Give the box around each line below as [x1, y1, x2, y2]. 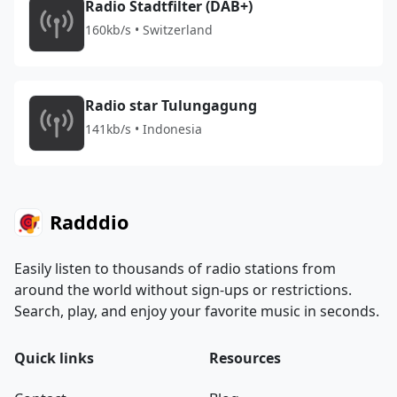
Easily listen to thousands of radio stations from [14, 259, 336, 278]
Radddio [50, 209, 128, 235]
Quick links [14, 348, 94, 368]
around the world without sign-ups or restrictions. [14, 280, 352, 300]
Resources [209, 348, 281, 368]
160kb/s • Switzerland [85, 21, 213, 38]
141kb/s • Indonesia [85, 121, 202, 137]
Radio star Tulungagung [85, 96, 257, 115]
